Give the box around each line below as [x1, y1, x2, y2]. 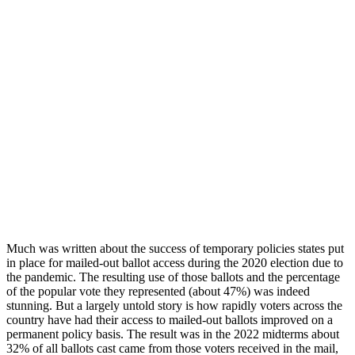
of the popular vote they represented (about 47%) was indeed [6, 284, 310, 298]
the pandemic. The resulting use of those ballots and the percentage [6, 269, 340, 284]
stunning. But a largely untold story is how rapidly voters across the [6, 298, 342, 312]
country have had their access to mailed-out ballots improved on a [6, 312, 333, 326]
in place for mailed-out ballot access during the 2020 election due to [6, 255, 343, 269]
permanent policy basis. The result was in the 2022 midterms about [6, 326, 339, 341]
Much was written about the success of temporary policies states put [6, 241, 344, 255]
